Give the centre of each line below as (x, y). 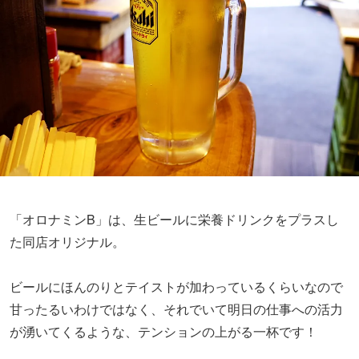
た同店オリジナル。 (67, 242)
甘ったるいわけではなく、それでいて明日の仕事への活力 (176, 309)
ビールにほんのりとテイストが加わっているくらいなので (176, 287)
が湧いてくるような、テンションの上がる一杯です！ (163, 332)
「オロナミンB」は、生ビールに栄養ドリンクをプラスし (174, 220)
